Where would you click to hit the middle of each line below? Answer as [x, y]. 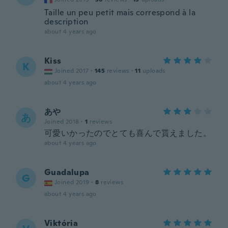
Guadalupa [67, 172]
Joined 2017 [72, 71]
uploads [154, 71]
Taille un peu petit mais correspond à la [120, 12]
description [66, 22]
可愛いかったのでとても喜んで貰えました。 [128, 133]
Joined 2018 [62, 122]
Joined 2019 [72, 182]
